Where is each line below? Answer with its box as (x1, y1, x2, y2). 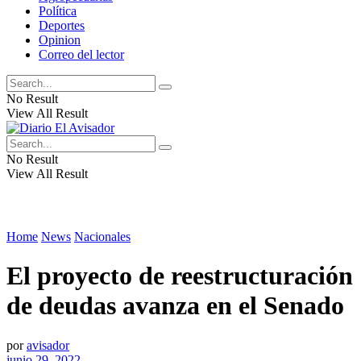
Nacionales (74, 230, 131, 243)
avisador (27, 338, 69, 352)
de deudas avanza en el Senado (6, 291, 344, 321)
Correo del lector (39, 48, 124, 61)
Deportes (39, 19, 85, 32)
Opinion (39, 33, 81, 47)
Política (39, 4, 77, 18)
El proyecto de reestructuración (6, 261, 353, 291)
